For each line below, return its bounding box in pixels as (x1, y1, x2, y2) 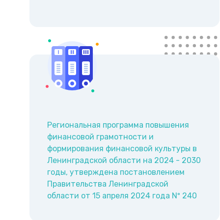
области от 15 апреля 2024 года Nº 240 (47, 191, 197, 201)
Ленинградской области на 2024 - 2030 (47, 156, 201, 165)
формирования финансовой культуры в (47, 144, 197, 154)
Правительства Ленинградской (47, 179, 168, 189)
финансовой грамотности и (47, 132, 154, 142)
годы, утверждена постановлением (47, 167, 185, 177)
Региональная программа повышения (47, 120, 189, 130)
